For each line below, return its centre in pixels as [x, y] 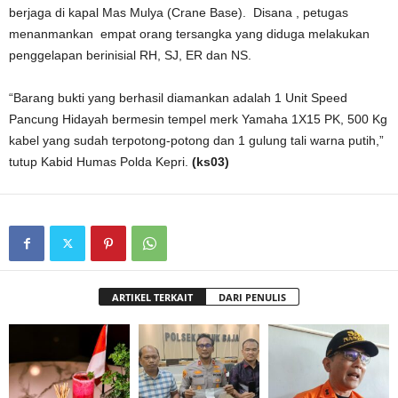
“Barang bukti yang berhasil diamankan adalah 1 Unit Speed [178, 98]
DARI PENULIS [252, 297]
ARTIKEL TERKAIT [152, 297]
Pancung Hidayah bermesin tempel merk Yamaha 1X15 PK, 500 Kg [198, 119]
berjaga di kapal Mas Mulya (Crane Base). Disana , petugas [179, 12]
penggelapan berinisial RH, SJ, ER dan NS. [130, 55]
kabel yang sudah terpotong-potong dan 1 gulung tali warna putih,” [196, 140]
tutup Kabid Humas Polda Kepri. [100, 162]
